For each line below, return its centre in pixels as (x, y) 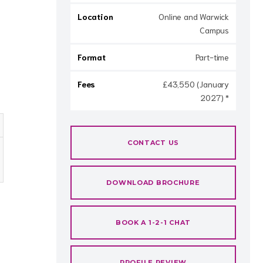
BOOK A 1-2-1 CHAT (153, 222)
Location (95, 16)
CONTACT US (153, 143)
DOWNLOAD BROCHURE (153, 183)
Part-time (212, 57)
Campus (214, 30)
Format (92, 57)
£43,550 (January (195, 84)
